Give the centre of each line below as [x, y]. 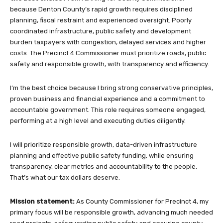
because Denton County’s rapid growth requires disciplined [101, 9]
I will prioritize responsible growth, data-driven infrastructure [104, 144]
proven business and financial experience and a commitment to [108, 99]
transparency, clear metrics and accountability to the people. [104, 166]
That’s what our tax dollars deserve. [65, 177]
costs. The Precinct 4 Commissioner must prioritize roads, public [108, 53]
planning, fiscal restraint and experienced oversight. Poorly [101, 20]
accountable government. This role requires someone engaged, [108, 110]
